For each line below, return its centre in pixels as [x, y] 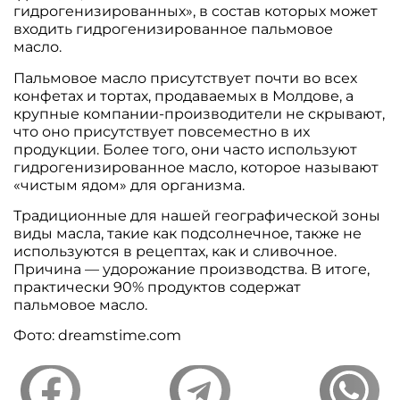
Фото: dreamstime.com [98, 336]
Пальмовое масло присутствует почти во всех [186, 78]
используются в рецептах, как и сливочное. [175, 251]
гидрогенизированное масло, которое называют [196, 167]
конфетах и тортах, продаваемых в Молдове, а [184, 96]
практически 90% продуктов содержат [158, 287]
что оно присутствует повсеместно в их [162, 131]
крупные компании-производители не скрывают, [200, 113]
